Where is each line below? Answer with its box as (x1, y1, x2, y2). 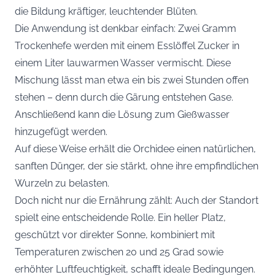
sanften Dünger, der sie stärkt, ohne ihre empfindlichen (15, 160, 258, 172)
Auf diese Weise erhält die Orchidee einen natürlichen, (15, 142, 256, 155)
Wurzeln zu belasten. (15, 177, 109, 189)
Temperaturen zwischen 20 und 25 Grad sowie (15, 246, 223, 258)
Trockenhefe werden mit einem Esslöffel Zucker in (15, 39, 239, 52)
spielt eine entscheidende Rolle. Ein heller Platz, (15, 211, 226, 223)
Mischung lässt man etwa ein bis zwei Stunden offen (15, 74, 249, 86)
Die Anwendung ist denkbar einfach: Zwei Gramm (15, 22, 236, 34)
